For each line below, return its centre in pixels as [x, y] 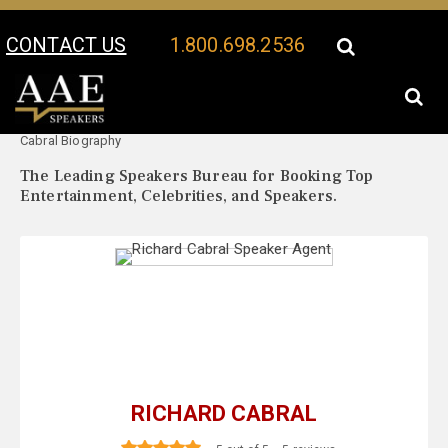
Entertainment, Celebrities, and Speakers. [179, 196]
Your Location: [66, 119]
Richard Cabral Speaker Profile [200, 119]
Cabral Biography [71, 141]
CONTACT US [66, 45]
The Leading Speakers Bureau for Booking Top [197, 176]
